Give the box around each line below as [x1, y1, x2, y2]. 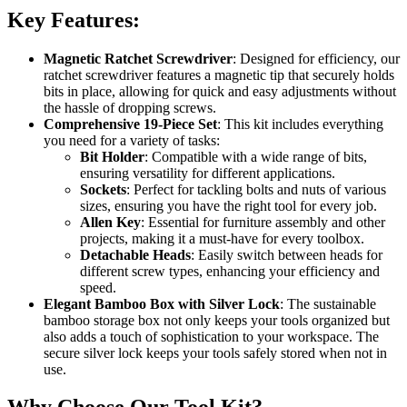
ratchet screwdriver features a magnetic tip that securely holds [44, 66, 394, 83]
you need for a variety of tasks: [44, 132, 220, 148]
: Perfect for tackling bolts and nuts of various [126, 181, 386, 197]
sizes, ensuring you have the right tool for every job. [80, 197, 377, 213]
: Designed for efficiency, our [233, 50, 400, 66]
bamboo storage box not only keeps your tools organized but [44, 312, 390, 328]
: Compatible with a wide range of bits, [144, 148, 367, 164]
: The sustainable [280, 295, 376, 312]
